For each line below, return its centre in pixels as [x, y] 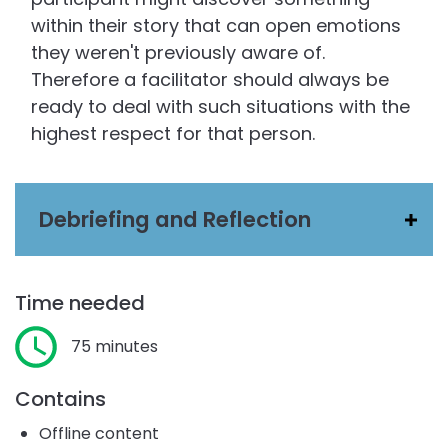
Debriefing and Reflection [175, 220]
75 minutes [114, 346]
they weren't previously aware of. [178, 53]
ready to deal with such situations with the [220, 107]
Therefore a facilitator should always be [210, 80]
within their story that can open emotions [216, 26]
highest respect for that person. [173, 134]
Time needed [80, 302]
